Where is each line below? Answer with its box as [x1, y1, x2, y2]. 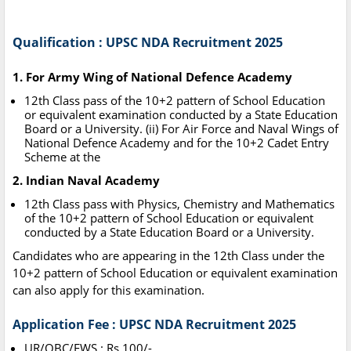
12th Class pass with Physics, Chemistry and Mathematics [24, 196, 335, 212]
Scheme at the [24, 149, 100, 165]
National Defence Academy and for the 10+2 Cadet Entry [24, 135, 329, 151]
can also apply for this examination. [13, 282, 204, 299]
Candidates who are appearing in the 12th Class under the [13, 248, 324, 264]
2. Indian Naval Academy [13, 172, 160, 189]
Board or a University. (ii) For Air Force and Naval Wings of [24, 121, 338, 137]
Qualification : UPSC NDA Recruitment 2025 [13, 34, 283, 52]
